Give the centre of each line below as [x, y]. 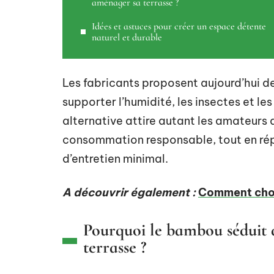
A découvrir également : [129, 192]
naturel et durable [127, 37]
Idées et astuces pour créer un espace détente [179, 26]
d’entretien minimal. [115, 159]
